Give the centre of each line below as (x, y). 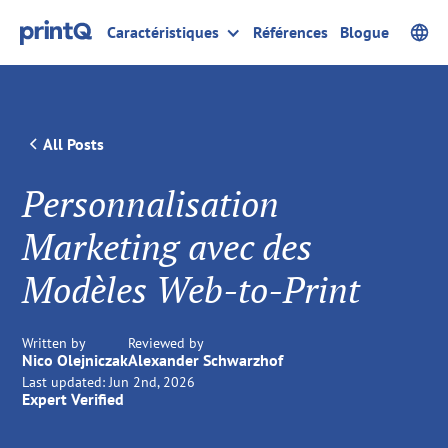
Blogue (364, 32)
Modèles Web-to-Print (191, 289)
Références (290, 32)
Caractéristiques (163, 32)
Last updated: (64, 382)
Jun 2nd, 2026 (152, 382)
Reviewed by (166, 343)
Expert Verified (73, 399)
